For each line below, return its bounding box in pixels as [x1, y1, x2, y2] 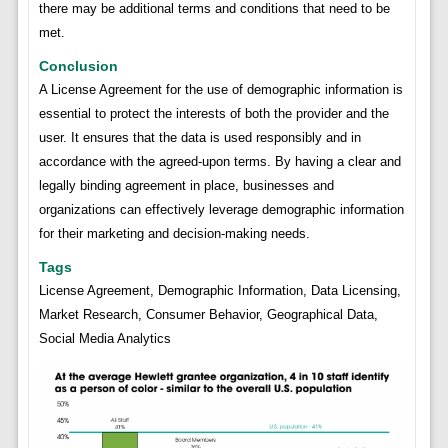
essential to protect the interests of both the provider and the [38, 105, 389, 121]
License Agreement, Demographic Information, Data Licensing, [38, 282, 401, 298]
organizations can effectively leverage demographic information [38, 201, 404, 217]
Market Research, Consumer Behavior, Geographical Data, [38, 306, 378, 322]
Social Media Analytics [38, 330, 171, 346]
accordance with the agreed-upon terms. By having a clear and [38, 153, 401, 169]
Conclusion [38, 57, 118, 74]
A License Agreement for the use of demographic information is [38, 81, 403, 97]
